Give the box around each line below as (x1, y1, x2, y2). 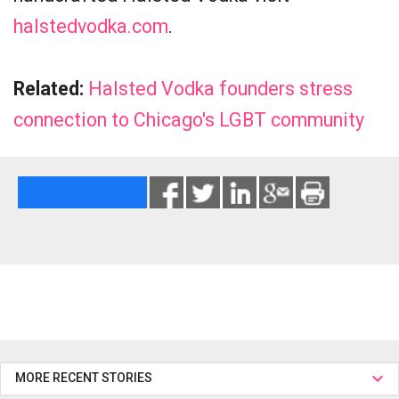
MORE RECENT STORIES (15, 370, 158, 385)
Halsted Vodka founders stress (88, 77, 353, 100)
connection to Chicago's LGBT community (13, 109, 364, 131)
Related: (13, 77, 84, 100)
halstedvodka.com (13, 15, 168, 37)
